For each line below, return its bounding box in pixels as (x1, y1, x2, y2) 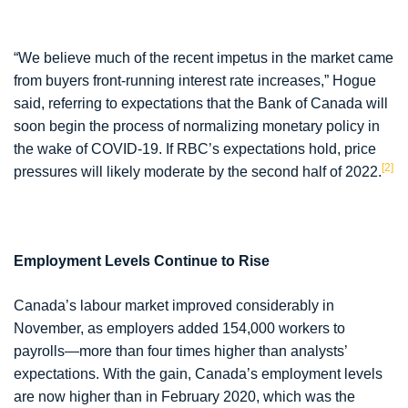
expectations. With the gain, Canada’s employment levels (14, 366, 382, 382)
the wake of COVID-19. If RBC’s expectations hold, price (14, 141, 376, 158)
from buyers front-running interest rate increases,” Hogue (14, 73, 376, 89)
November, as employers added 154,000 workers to (14, 321, 345, 337)
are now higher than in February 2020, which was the (14, 389, 355, 405)
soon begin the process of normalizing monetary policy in (14, 118, 380, 135)
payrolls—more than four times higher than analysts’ (14, 343, 347, 360)
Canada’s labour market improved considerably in (14, 298, 334, 314)
